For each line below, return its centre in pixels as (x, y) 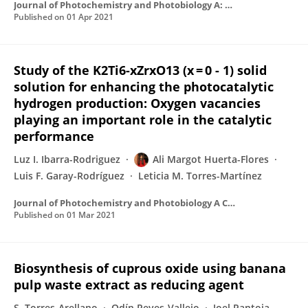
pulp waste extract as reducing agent (129, 285)
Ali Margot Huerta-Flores (211, 159)
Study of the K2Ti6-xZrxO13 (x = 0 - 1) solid (140, 70)
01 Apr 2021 (90, 17)
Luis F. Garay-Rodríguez (69, 176)
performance (54, 136)
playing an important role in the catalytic (143, 120)
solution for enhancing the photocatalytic (144, 87)
